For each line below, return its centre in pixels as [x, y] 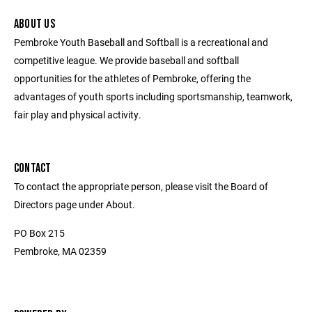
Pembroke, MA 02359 [60, 251]
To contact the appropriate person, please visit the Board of [141, 186]
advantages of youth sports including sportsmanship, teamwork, [153, 96]
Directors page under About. [75, 204]
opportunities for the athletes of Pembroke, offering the [132, 78]
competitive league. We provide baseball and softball [126, 60]
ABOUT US [34, 24]
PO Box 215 [39, 233]
